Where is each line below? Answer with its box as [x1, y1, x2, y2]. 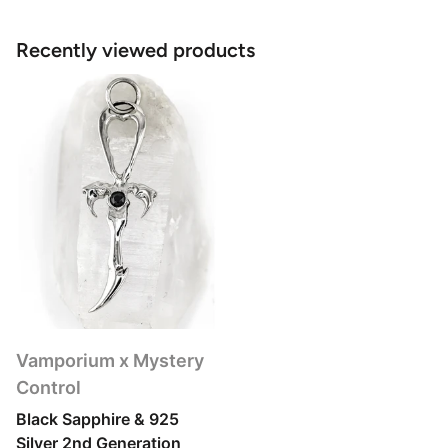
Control [16, 377, 81, 399]
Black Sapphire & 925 [16, 409, 179, 430]
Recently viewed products [16, 38, 255, 63]
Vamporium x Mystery [16, 350, 204, 372]
